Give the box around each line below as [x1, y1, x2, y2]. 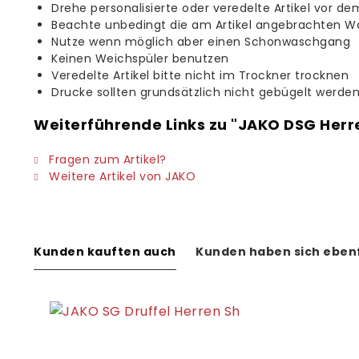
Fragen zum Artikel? [45, 151, 167, 167]
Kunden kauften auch [34, 244, 176, 260]
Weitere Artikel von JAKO [45, 168, 196, 184]
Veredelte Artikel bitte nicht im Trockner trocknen [51, 67, 349, 83]
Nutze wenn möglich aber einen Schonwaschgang [51, 34, 350, 50]
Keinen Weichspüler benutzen [51, 50, 229, 67]
